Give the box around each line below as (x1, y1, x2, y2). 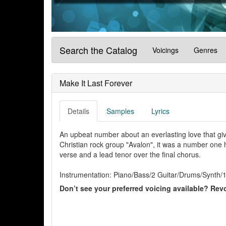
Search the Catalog (60, 43, 137, 57)
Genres (194, 45, 217, 55)
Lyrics (151, 106, 169, 117)
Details (68, 106, 89, 117)
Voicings (152, 45, 179, 55)
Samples (106, 106, 134, 117)
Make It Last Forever (60, 77, 132, 89)
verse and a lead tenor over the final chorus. (60, 149, 201, 160)
